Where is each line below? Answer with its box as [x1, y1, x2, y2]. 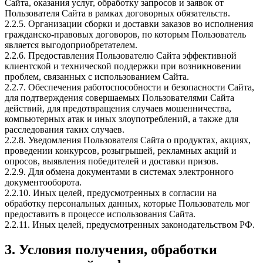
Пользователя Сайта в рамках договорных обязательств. [5, 8, 230, 19]
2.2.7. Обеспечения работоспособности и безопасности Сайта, [5, 82, 254, 93]
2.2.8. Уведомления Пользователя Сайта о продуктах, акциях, [5, 135, 251, 146]
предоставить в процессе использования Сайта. [5, 209, 195, 220]
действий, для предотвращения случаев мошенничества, [5, 103, 231, 114]
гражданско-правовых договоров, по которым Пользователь [5, 29, 246, 40]
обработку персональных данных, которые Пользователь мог [5, 198, 250, 209]
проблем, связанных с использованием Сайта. [5, 72, 189, 82]
